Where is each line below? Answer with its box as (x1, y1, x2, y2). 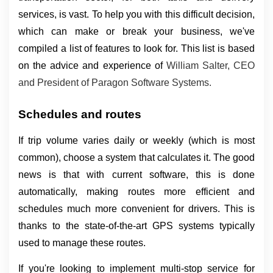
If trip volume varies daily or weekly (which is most (18, 135, 255, 146)
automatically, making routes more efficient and (18, 186, 255, 197)
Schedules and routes (18, 107, 141, 121)
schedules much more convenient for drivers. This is (18, 204, 255, 214)
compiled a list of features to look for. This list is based (18, 43, 255, 54)
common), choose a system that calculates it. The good (18, 152, 255, 163)
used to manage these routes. (18, 238, 146, 249)
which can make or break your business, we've (18, 26, 255, 37)
